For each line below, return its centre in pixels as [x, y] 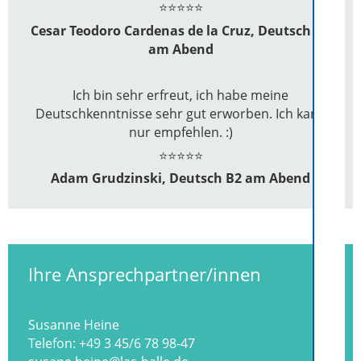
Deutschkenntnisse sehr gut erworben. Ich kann [180, 113]
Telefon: [54, 344]
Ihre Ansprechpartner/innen [145, 274]
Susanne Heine [74, 325]
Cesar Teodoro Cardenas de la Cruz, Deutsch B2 [180, 30]
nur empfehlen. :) [180, 132]
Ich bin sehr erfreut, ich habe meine [180, 95]
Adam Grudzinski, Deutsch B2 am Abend [180, 178]
